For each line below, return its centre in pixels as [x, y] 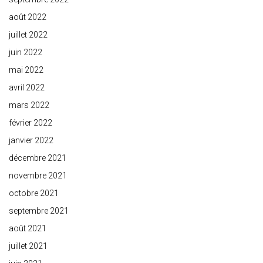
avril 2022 [27, 88]
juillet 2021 [28, 246]
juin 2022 [26, 53]
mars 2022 [29, 105]
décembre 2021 [38, 158]
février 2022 [31, 123]
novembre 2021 [38, 176]
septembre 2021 [39, 211]
